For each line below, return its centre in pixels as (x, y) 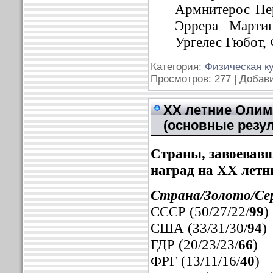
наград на (184, 170)
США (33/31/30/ (199, 228)
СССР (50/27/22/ (200, 211)
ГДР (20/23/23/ (194, 244)
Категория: (178, 66)
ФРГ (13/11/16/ (195, 261)
